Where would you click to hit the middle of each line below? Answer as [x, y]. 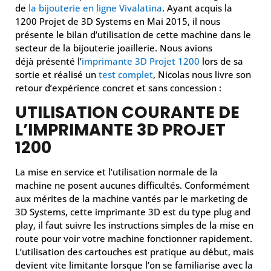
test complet [126, 74]
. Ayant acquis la [197, 8]
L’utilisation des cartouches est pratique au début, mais [134, 252]
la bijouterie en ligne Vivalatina [95, 8]
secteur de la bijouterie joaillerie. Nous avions [114, 48]
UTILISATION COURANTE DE [127, 112]
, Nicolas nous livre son [202, 74]
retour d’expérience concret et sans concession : [118, 88]
